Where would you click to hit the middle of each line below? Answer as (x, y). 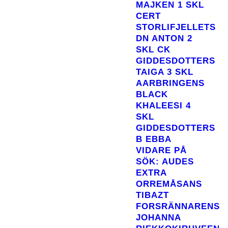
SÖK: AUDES (165, 162)
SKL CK (153, 50)
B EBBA (153, 139)
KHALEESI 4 (163, 106)
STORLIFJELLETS (176, 27)
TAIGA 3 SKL (165, 72)
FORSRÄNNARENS (178, 206)
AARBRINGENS (170, 83)
